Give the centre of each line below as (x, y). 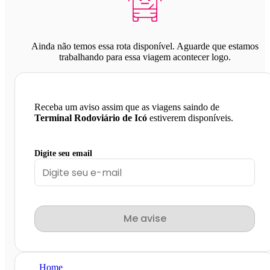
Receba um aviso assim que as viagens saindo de (127, 107)
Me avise (145, 219)
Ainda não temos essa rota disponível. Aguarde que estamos (145, 46)
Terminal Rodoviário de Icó (91, 118)
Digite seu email (63, 154)
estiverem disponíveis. (190, 118)
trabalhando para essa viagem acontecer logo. (145, 57)
